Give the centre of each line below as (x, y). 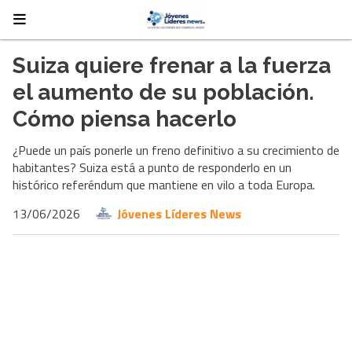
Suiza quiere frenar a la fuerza (172, 65)
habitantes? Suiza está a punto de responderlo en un (152, 167)
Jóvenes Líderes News (179, 214)
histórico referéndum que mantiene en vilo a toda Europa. (164, 185)
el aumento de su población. (163, 92)
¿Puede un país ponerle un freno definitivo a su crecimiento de (176, 150)
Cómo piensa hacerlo (125, 119)
